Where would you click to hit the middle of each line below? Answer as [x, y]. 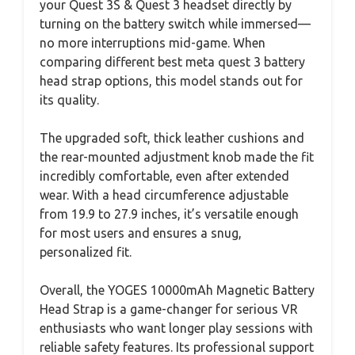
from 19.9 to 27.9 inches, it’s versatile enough [169, 214]
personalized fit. [86, 252]
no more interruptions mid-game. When [153, 42]
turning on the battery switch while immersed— [175, 23]
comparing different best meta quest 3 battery [172, 61]
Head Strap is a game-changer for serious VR [169, 309]
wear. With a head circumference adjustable [164, 195]
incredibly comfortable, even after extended [164, 176]
